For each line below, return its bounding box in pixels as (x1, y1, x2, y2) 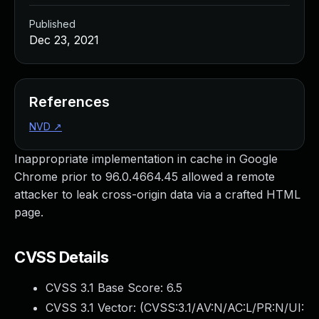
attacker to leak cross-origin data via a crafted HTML (14, 187, 300, 202)
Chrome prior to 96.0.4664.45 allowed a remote (14, 169, 275, 184)
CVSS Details (14, 248, 109, 266)
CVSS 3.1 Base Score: (46, 281, 167, 295)
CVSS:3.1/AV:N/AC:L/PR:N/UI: (144, 300, 304, 315)
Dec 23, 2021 (29, 33, 99, 47)
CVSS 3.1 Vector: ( (46, 300, 144, 315)
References (29, 93, 110, 110)
